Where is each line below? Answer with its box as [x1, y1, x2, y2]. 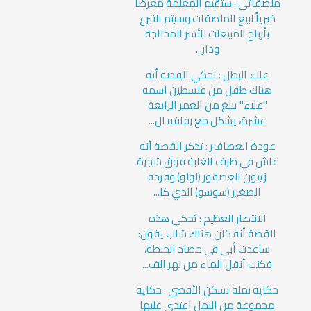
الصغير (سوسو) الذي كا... [153, 182, 262, 203]
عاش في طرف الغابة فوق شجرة [136, 151, 278, 172]
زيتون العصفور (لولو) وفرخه [148, 167, 267, 187]
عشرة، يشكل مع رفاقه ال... [149, 110, 267, 131]
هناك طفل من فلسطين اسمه [142, 79, 273, 100]
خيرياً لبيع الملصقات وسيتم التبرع [139, 8, 276, 28]
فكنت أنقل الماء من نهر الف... [142, 253, 273, 274]
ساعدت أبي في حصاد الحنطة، [144, 238, 271, 259]
